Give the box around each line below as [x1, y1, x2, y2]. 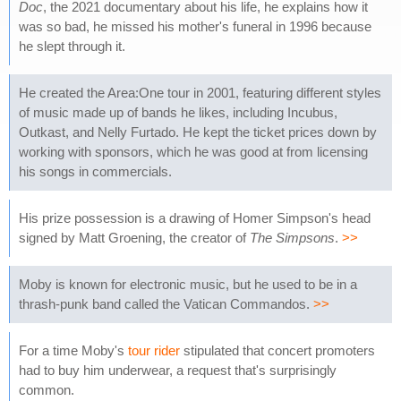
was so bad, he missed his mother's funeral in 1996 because [19, 19, 371, 34]
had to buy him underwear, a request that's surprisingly [19, 363, 337, 378]
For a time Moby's [19, 343, 128, 358]
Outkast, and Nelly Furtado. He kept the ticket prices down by [19, 124, 377, 140]
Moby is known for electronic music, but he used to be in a [19, 277, 357, 292]
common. [19, 382, 74, 397]
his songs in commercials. [19, 164, 172, 179]
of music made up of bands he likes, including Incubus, [19, 105, 337, 120]
